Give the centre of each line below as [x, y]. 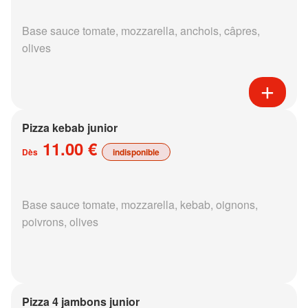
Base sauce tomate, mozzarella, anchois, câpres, [141, 30]
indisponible [136, 152]
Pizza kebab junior [70, 127]
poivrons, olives [60, 221]
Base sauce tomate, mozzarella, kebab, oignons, [140, 204]
